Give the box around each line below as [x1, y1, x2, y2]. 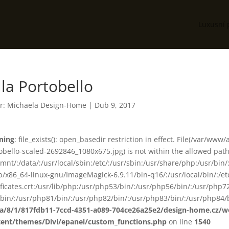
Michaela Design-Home [7, 100, 86, 110]
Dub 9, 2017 [94, 100, 135, 110]
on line [166, 217, 194, 226]
